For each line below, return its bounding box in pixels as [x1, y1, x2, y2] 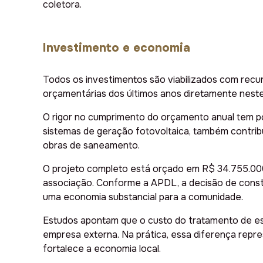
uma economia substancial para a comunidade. [43, 191, 243, 204]
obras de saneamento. [43, 139, 140, 152]
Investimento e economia [43, 41, 190, 56]
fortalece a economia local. [43, 242, 161, 255]
